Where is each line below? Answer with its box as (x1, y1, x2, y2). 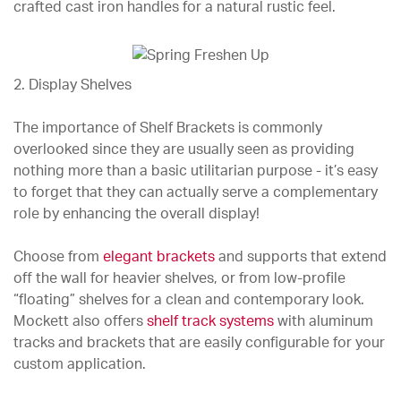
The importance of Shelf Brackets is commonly (13, 121, 322, 136)
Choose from (13, 250, 103, 265)
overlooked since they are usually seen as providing (13, 142, 354, 158)
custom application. (13, 357, 146, 372)
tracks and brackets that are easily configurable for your (13, 336, 385, 351)
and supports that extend (215, 250, 387, 265)
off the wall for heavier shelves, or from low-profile (13, 271, 346, 286)
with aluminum (274, 314, 373, 329)
